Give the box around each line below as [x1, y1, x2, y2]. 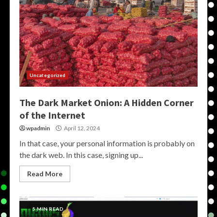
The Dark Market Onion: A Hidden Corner [19, 96, 194, 108]
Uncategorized [30, 72, 66, 78]
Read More [27, 170, 62, 178]
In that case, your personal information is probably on [19, 139, 195, 148]
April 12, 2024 [63, 124, 100, 132]
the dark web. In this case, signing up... [19, 150, 143, 159]
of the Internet [19, 109, 85, 121]
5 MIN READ [32, 206, 63, 212]
